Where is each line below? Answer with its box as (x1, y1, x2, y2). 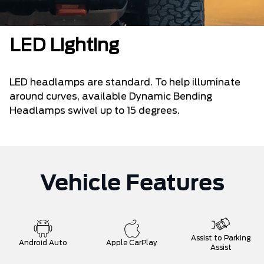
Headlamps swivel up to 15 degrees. (9, 106, 180, 116)
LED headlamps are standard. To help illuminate (9, 78, 240, 88)
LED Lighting (9, 37, 119, 55)
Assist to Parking (191, 235, 251, 242)
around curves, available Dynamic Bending (9, 92, 212, 102)
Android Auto (19, 239, 68, 247)
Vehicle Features (39, 173, 225, 195)
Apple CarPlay (106, 239, 158, 247)
